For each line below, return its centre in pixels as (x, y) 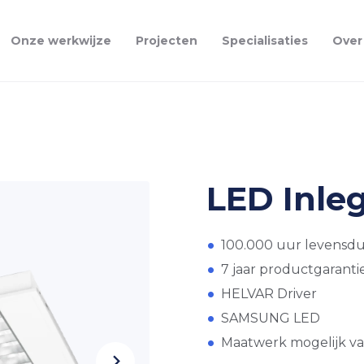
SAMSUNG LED (271, 318)
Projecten (167, 41)
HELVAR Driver (269, 294)
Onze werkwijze (61, 41)
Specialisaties (265, 41)
